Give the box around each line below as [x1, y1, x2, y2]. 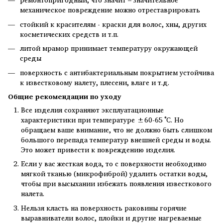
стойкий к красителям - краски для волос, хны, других [20, 18, 207, 30]
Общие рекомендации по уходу [8, 90, 121, 102]
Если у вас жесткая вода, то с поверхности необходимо [21, 158, 207, 170]
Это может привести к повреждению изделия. [21, 143, 175, 155]
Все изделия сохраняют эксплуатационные [21, 104, 164, 115]
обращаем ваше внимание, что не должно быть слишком [21, 123, 212, 135]
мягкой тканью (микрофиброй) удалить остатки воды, [21, 168, 208, 180]
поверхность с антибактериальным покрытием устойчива [20, 66, 214, 78]
